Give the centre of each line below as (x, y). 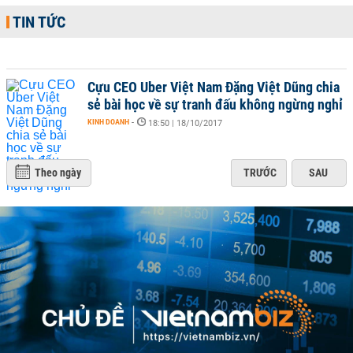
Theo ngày (58, 173)
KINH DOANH (108, 122)
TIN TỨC (39, 22)
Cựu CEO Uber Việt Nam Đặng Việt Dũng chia (214, 87)
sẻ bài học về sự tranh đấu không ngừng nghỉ (215, 104)
